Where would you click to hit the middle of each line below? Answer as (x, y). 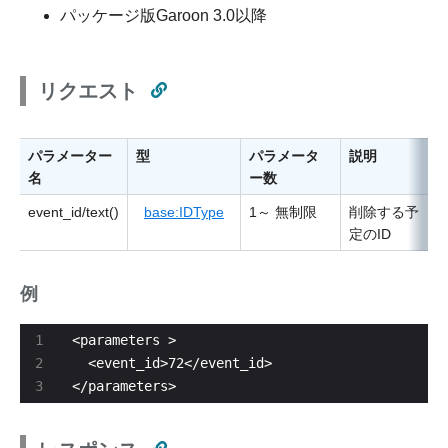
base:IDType (184, 212)
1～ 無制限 (283, 212)
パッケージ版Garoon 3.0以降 (163, 15)
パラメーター (70, 156)
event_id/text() (73, 212)
